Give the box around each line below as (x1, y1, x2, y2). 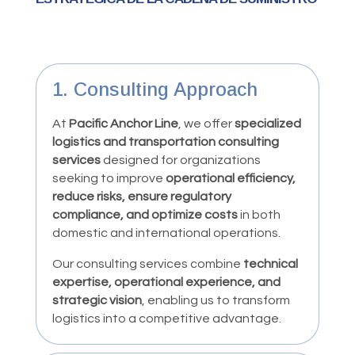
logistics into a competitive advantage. (52, 311, 281, 325)
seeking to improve (52, 171, 166, 185)
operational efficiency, (165, 171, 296, 185)
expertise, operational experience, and (52, 275, 281, 288)
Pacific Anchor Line (68, 116, 178, 130)
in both (237, 208, 281, 221)
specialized (234, 116, 301, 130)
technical (242, 257, 298, 270)
